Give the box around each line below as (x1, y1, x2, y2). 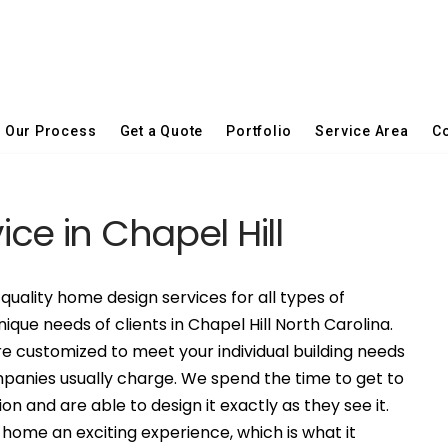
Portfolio (226, 122, 293, 139)
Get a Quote (119, 122, 204, 139)
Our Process (4, 122, 97, 139)
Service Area (315, 122, 409, 139)
